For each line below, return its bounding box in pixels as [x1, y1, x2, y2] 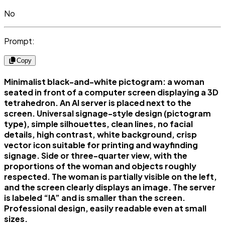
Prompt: [4, 35, 35, 46]
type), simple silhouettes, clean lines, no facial [4, 119, 193, 130]
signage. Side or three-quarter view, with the [4, 150, 187, 161]
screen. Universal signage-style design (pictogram [4, 108, 211, 119]
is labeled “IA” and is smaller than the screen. [4, 192, 185, 203]
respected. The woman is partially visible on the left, [4, 171, 217, 182]
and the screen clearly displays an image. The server [4, 182, 215, 193]
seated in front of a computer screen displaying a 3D [4, 87, 218, 98]
